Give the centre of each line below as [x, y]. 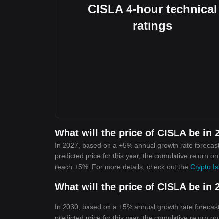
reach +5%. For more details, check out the [122, 167]
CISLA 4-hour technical [153, 9]
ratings [153, 26]
